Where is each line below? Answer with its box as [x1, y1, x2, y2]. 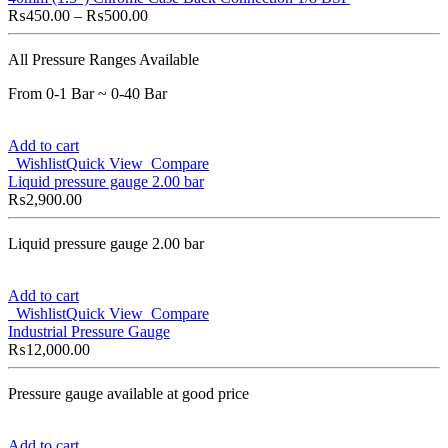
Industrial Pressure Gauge [8, 322, 170, 340]
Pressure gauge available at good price [8, 384, 249, 402]
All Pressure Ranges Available [8, 50, 199, 68]
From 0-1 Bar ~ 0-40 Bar [8, 84, 167, 102]
